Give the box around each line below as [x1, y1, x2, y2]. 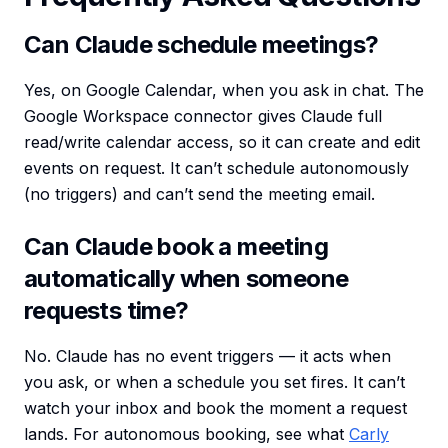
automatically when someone [24, 264, 349, 294]
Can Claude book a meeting [24, 232, 328, 262]
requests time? [24, 296, 189, 326]
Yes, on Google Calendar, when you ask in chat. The [24, 80, 424, 101]
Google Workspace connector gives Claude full [24, 106, 382, 127]
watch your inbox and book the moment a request [24, 398, 407, 419]
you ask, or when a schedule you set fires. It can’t [24, 372, 405, 393]
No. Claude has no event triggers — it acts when [24, 346, 391, 367]
